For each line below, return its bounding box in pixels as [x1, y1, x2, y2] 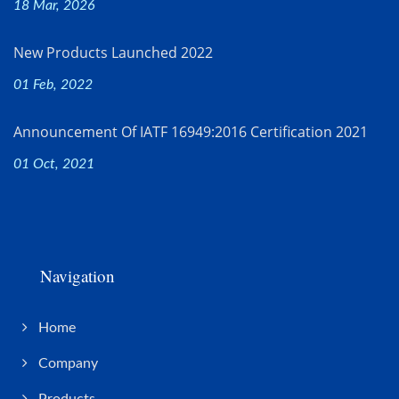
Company [38, 356, 98, 371]
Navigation [40, 265, 115, 288]
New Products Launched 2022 [13, 43, 213, 63]
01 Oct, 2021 [13, 157, 94, 172]
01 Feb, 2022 [13, 77, 93, 93]
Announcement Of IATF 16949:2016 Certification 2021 [13, 122, 368, 142]
